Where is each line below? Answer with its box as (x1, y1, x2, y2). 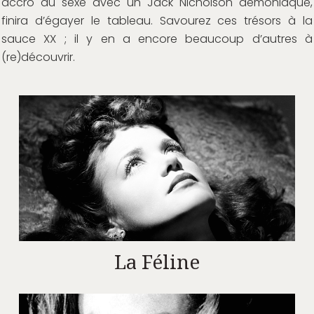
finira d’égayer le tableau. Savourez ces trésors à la (1, 13, 313, 29)
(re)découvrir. (1, 49, 75, 65)
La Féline (114, 251, 200, 275)
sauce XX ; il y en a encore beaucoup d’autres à (1, 31, 313, 47)
